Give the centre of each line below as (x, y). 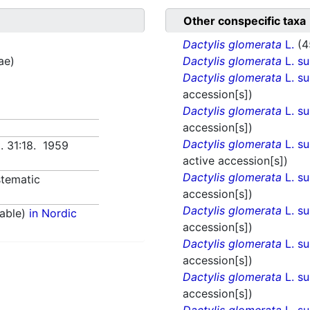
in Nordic (53, 213)
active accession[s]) (235, 161)
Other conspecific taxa (245, 21)
